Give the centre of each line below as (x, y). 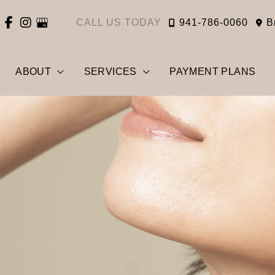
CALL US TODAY (121, 22)
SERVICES (110, 72)
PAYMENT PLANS (213, 72)
